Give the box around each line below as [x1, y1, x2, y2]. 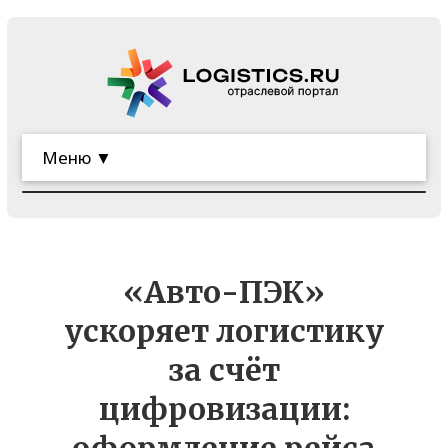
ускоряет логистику [64, 312, 384, 351]
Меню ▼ [42, 146, 112, 169]
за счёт [168, 351, 280, 390]
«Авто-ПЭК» [123, 273, 325, 312]
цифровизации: [98, 390, 350, 429]
